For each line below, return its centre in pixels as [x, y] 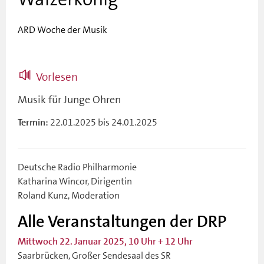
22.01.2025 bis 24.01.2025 [103, 122]
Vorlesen [57, 77]
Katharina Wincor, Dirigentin [75, 181]
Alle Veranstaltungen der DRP [122, 221]
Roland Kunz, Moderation [69, 195]
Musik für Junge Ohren [69, 99]
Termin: [33, 122]
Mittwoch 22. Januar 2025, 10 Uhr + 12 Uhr [105, 241]
